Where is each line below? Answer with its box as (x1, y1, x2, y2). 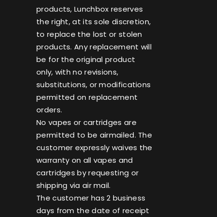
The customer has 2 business (36, 193, 146, 203)
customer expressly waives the (36, 142, 153, 153)
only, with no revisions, (36, 67, 119, 77)
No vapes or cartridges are (36, 117, 137, 128)
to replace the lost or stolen (36, 29, 142, 40)
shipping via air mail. (36, 180, 111, 191)
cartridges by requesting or (36, 168, 139, 178)
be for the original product (36, 54, 136, 65)
